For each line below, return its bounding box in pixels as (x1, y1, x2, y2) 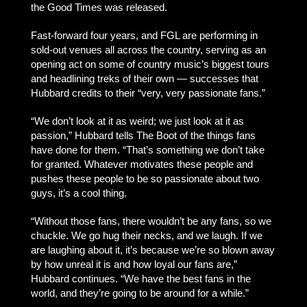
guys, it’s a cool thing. (30, 187, 127, 199)
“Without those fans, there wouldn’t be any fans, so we (30, 215, 271, 227)
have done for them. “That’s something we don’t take (30, 144, 265, 156)
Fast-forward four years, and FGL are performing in (30, 29, 258, 41)
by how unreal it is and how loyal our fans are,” (30, 258, 237, 270)
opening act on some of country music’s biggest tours (30, 58, 269, 70)
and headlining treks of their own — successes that (30, 73, 258, 84)
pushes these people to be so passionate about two (30, 173, 259, 184)
